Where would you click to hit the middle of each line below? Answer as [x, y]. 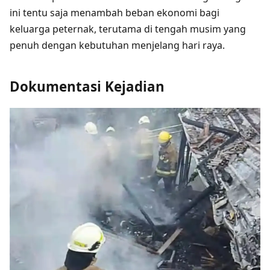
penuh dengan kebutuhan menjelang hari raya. [117, 46]
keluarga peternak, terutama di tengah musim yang [128, 29]
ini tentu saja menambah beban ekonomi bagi [115, 13]
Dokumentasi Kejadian [87, 87]
